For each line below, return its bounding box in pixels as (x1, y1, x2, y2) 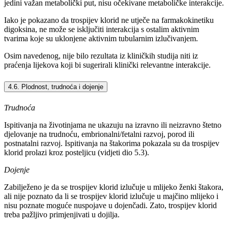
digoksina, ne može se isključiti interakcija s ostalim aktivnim (4, 25, 199, 34)
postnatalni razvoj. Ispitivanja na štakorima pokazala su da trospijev (4, 138, 219, 148)
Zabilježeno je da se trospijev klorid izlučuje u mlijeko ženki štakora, (4, 182, 223, 191)
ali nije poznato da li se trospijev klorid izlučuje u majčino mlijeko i (4, 191, 218, 201)
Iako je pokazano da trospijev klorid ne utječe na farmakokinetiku (4, 16, 214, 25)
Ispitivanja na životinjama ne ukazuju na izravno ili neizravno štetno (4, 120, 221, 129)
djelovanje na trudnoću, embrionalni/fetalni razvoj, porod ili (4, 129, 194, 138)
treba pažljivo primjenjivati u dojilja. (4, 210, 120, 219)
